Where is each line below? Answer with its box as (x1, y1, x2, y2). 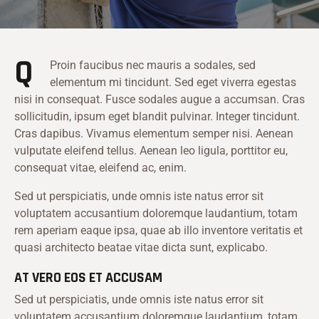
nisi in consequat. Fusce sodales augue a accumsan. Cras (14, 93, 305, 107)
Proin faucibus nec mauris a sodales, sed (50, 58, 256, 73)
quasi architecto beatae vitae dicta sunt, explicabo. (14, 241, 268, 255)
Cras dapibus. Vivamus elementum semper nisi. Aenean (14, 127, 293, 141)
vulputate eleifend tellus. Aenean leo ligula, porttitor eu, (14, 144, 288, 158)
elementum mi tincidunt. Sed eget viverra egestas (50, 75, 296, 90)
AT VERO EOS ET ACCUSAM (14, 268, 162, 288)
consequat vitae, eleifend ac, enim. (14, 161, 187, 175)
